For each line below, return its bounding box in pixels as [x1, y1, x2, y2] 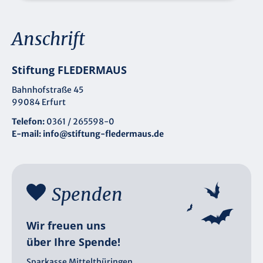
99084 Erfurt [12, 97, 66, 108]
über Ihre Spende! [26, 235, 120, 249]
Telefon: [12, 116, 45, 127]
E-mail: [12, 129, 41, 140]
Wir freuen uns [26, 218, 106, 233]
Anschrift [12, 28, 85, 50]
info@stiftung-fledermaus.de [43, 129, 164, 140]
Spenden [52, 183, 123, 206]
